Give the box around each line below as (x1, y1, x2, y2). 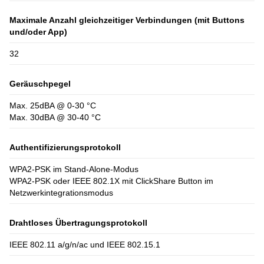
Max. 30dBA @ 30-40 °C (9, 112, 101, 122)
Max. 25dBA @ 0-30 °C (9, 100, 96, 110)
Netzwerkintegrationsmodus (9, 187, 113, 197)
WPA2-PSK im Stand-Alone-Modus (9, 164, 138, 174)
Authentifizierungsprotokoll (9, 142, 121, 152)
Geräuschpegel (9, 78, 71, 88)
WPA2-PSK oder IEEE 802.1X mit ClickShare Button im (9, 176, 213, 186)
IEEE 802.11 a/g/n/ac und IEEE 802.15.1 (9, 239, 160, 249)
